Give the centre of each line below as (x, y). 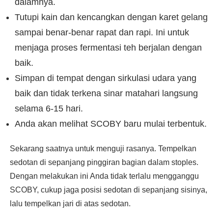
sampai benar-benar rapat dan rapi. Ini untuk (102, 32)
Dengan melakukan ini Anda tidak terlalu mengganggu (104, 176)
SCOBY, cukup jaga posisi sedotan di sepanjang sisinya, (109, 190)
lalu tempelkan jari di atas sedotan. (70, 204)
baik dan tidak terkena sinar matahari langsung (106, 93)
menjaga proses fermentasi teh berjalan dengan (108, 48)
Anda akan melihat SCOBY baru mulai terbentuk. (111, 124)
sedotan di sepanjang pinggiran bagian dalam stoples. (104, 162)
